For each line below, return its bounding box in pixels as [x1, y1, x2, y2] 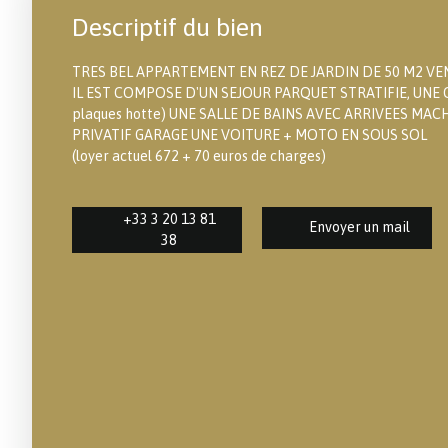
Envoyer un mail [308, 219, 410, 236]
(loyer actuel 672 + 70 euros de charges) [72, 147, 326, 164]
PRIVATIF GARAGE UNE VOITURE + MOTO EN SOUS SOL [72, 126, 427, 143]
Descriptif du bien [72, 11, 263, 41]
